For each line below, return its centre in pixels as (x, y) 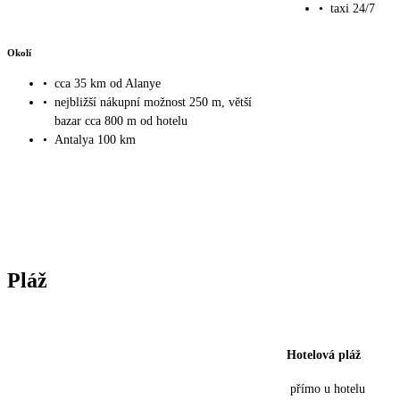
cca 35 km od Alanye (108, 84)
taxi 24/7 (352, 9)
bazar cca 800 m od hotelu (121, 121)
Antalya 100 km (95, 140)
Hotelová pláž (324, 355)
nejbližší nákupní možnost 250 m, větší (153, 103)
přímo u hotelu (328, 389)
